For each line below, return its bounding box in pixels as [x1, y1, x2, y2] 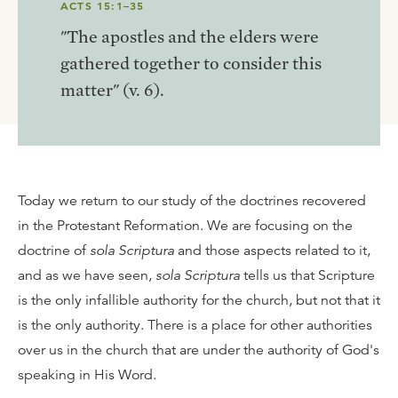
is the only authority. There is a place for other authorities [18, 316, 372, 334]
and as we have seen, [18, 267, 155, 284]
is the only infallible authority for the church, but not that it [18, 291, 380, 309]
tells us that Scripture [240, 267, 375, 284]
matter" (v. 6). [60, 79, 164, 100]
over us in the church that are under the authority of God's [18, 341, 379, 359]
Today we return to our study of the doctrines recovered [18, 192, 366, 210]
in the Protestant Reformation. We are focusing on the [18, 217, 353, 235]
